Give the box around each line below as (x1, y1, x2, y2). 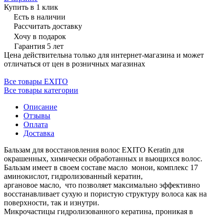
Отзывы (23, 111, 50, 120)
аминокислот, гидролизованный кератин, (4, 172, 143, 180)
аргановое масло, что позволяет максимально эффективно (4, 180, 200, 189)
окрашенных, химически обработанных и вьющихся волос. (4, 154, 202, 163)
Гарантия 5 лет (14, 42, 64, 50)
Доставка (23, 129, 54, 137)
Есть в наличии (14, 12, 66, 21)
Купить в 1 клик (4, 2, 58, 11)
